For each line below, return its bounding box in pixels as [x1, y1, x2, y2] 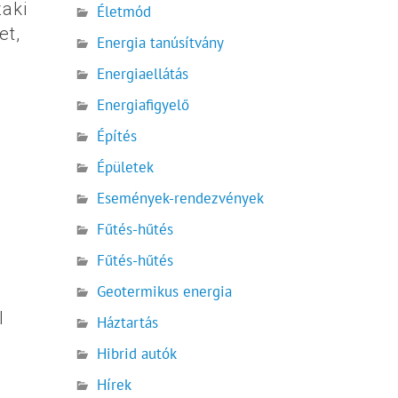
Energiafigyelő [97, 94, 190, 115]
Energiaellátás [97, 63, 189, 84]
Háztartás [97, 313, 159, 333]
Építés [97, 125, 138, 146]
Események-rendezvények [97, 188, 265, 208]
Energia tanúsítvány [97, 32, 225, 52]
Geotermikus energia [97, 282, 233, 302]
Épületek [97, 156, 155, 177]
